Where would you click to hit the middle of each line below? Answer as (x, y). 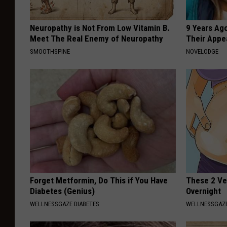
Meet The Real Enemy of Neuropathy (97, 39)
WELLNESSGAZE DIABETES (65, 204)
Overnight (204, 191)
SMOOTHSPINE (50, 52)
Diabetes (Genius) (62, 191)
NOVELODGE (202, 52)
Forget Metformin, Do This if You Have (99, 181)
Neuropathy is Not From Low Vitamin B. (100, 28)
